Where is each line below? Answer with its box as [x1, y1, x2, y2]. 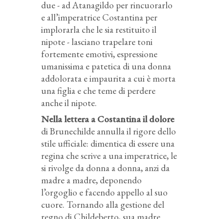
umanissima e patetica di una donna [41, 60, 171, 72]
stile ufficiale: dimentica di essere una [41, 137, 175, 150]
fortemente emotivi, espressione [41, 47, 157, 60]
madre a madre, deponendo [41, 174, 142, 186]
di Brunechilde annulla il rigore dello [41, 125, 176, 137]
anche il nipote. [41, 96, 97, 109]
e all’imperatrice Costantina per [41, 11, 157, 23]
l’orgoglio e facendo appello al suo [41, 186, 168, 198]
